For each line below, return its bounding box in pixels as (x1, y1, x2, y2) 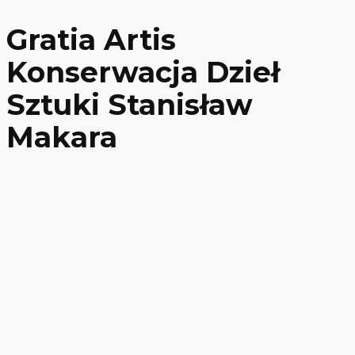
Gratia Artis (6, 21, 176, 57)
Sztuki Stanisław (6, 86, 253, 122)
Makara (6, 119, 117, 155)
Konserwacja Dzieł (6, 54, 280, 90)
